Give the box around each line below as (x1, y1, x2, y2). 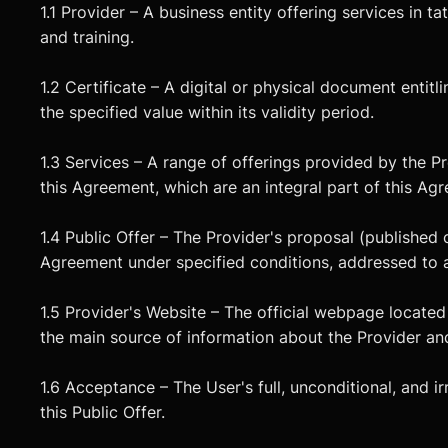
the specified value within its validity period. (40, 102, 375, 122)
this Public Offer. (40, 402, 166, 422)
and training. (40, 27, 135, 47)
